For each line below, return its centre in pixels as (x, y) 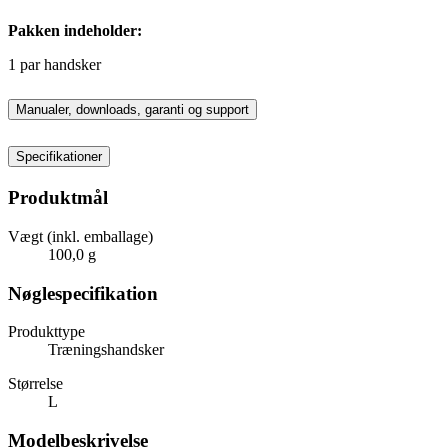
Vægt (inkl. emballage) (80, 236)
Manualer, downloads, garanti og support (132, 110)
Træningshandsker (106, 350)
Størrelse (35, 384)
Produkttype (46, 332)
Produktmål (58, 198)
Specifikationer (59, 157)
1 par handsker (54, 64)
